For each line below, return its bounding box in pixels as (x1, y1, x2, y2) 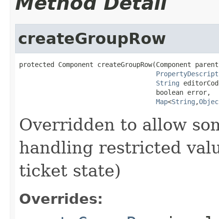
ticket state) (19, 160, 121, 180)
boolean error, (19, 88, 211, 96)
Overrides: (19, 190, 103, 207)
